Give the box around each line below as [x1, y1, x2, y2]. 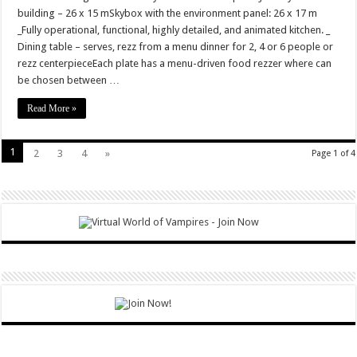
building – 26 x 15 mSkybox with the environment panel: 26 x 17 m [18, 7, 318, 20]
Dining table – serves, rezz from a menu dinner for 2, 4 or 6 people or [18, 41, 334, 53]
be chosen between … [18, 74, 120, 87]
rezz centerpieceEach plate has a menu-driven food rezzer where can [18, 57, 332, 70]
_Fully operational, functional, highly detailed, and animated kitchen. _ [18, 24, 331, 37]
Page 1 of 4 [311, 148, 355, 159]
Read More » [27, 103, 77, 115]
